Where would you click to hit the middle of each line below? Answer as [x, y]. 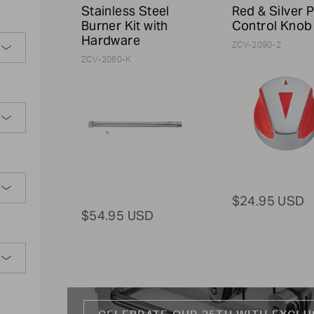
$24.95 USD [268, 200]
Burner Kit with [124, 26]
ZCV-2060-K [106, 59]
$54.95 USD [117, 215]
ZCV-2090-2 [256, 45]
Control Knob [272, 26]
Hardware [111, 40]
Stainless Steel [125, 11]
